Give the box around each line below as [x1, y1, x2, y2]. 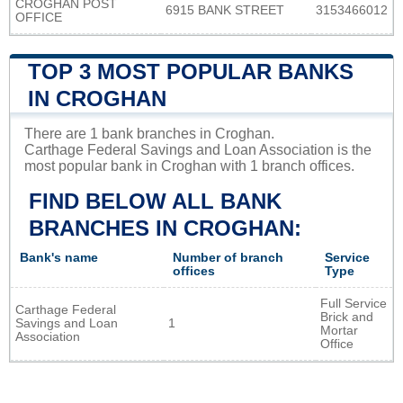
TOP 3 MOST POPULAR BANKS [28, 59, 354, 85]
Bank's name [20, 251, 98, 265]
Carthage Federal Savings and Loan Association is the [24, 142, 372, 158]
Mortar [320, 324, 358, 338]
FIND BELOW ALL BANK [29, 189, 282, 214]
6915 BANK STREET [166, 4, 284, 18]
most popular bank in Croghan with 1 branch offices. [24, 158, 354, 175]
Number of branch [173, 251, 283, 265]
